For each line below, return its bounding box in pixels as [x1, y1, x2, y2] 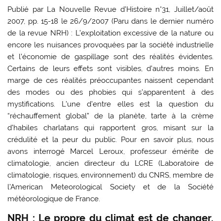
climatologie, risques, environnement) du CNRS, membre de [7, 170, 214, 180]
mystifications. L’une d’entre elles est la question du [7, 99, 214, 109]
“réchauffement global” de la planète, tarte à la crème [7, 111, 214, 120]
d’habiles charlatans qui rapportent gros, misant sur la [7, 123, 214, 132]
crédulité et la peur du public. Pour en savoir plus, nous [7, 135, 214, 144]
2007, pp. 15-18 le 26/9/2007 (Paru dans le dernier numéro [7, 16, 214, 26]
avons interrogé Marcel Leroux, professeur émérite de [7, 147, 214, 156]
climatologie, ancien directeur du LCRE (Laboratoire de [7, 158, 214, 168]
